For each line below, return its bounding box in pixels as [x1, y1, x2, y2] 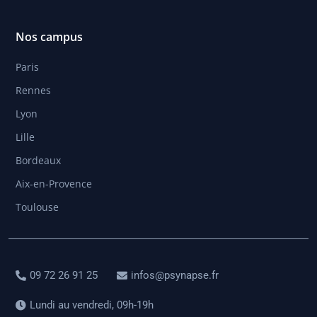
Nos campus [16, 29, 83, 45]
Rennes [16, 83, 51, 98]
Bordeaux [16, 154, 61, 168]
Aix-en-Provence [16, 177, 92, 191]
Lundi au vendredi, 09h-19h [30, 299, 154, 312]
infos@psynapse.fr [131, 269, 219, 282]
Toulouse [16, 200, 59, 214]
